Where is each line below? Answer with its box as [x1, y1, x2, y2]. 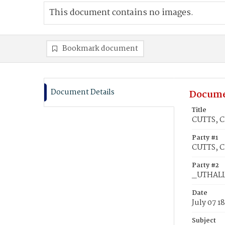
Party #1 [192, 133, 218, 143]
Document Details [51, 86, 115, 98]
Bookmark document [62, 43, 138, 55]
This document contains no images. [49, 6, 193, 20]
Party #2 [192, 160, 219, 171]
